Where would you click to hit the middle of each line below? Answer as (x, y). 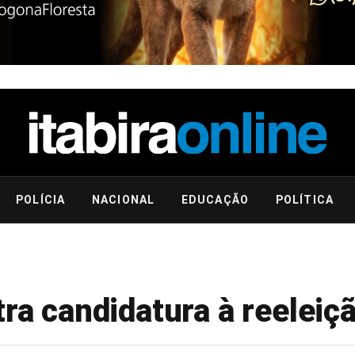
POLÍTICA (304, 200)
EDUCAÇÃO (215, 200)
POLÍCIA (41, 200)
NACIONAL (123, 200)
